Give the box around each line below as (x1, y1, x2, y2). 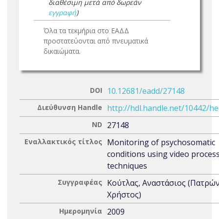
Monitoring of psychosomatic (107, 137, 215, 148)
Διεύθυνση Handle (37, 103, 102, 112)
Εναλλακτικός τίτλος (24, 137, 102, 146)
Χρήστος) (107, 189, 141, 200)
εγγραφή (48, 8, 76, 17)
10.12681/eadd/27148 (107, 86, 185, 96)
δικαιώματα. (44, 46, 81, 56)
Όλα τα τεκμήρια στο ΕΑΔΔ (44, 26, 129, 35)
